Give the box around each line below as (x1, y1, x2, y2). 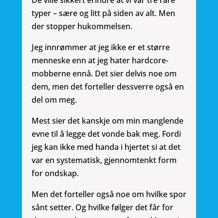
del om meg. (31, 94, 77, 106)
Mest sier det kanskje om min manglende (31, 115, 183, 127)
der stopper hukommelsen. (31, 21, 132, 32)
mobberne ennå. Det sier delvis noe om (31, 68, 177, 79)
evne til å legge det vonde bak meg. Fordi (31, 128, 181, 140)
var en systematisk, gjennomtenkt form (31, 155, 177, 166)
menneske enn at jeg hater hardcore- (31, 55, 168, 66)
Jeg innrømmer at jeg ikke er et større (31, 42, 170, 53)
